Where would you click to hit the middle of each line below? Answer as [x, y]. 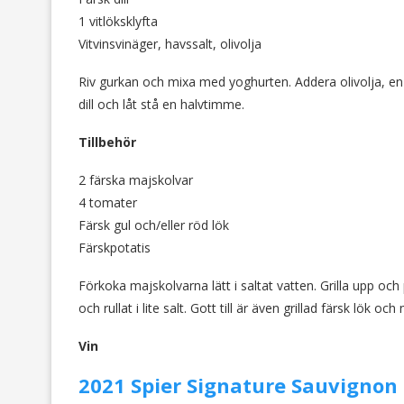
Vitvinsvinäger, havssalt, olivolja [170, 44]
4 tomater [108, 203]
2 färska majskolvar [136, 180]
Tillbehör [107, 142]
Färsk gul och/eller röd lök [154, 225]
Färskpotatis [115, 248]
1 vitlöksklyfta [118, 22]
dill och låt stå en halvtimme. [161, 105]
